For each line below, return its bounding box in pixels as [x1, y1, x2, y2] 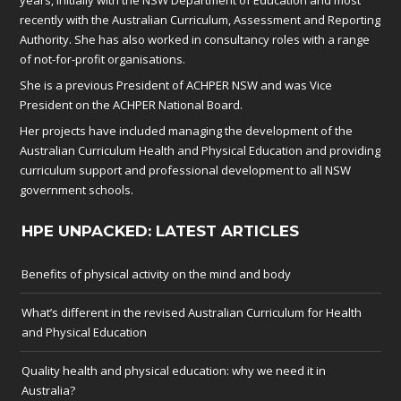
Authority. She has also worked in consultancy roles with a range [20, 30, 371, 47]
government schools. [20, 181, 134, 198]
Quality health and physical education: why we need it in [21, 362, 327, 379]
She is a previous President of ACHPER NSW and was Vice [20, 76, 333, 93]
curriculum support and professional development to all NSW [20, 161, 352, 178]
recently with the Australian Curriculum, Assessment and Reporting [20, 11, 381, 28]
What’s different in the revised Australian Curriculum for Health [21, 303, 363, 320]
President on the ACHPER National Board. [20, 96, 243, 113]
